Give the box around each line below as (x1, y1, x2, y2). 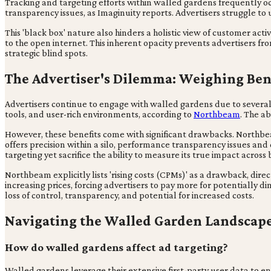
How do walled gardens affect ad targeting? (5, 240, 228, 253)
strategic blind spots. (5, 48, 88, 59)
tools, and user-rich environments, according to (5, 109, 194, 120)
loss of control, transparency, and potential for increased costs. (5, 190, 254, 201)
